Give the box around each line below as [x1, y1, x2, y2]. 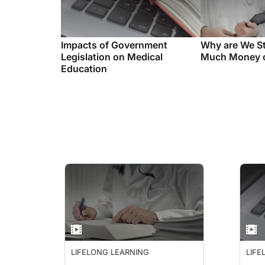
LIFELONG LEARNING [71, 247, 149, 257]
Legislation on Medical [61, 51, 163, 63]
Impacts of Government [61, 39, 167, 51]
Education [61, 63, 107, 75]
